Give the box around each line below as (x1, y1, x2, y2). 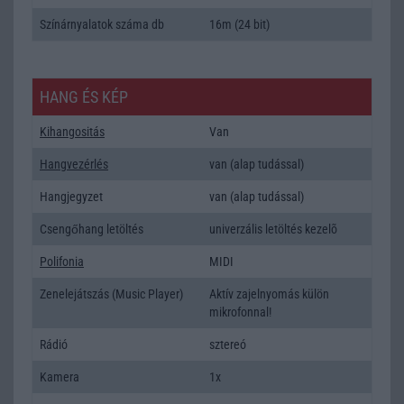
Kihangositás (40, 124, 105, 139)
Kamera (40, 369, 79, 384)
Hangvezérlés (40, 156, 108, 171)
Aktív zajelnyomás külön (209, 286, 329, 301)
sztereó (209, 336, 246, 352)
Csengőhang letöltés (40, 221, 143, 236)
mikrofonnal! (209, 304, 271, 319)
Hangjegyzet (40, 188, 103, 204)
